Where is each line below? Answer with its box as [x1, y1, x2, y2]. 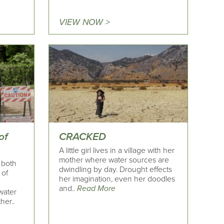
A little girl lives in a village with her [59, 145, 175, 155]
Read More [77, 183, 116, 193]
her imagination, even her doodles [59, 174, 175, 184]
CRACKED [59, 130, 106, 143]
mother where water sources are [59, 155, 169, 165]
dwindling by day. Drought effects [59, 164, 172, 174]
